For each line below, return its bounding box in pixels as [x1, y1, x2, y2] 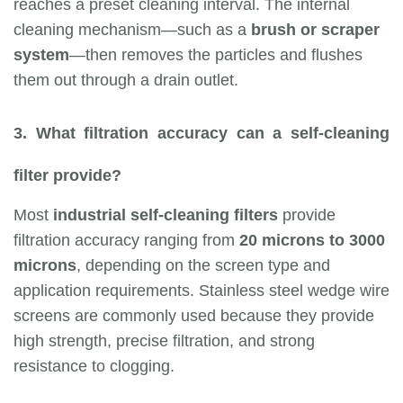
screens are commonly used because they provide [13, 307, 374, 326]
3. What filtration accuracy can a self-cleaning [13, 124, 390, 143]
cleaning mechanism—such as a [13, 21, 251, 40]
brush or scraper [251, 21, 380, 40]
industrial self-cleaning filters [53, 206, 278, 225]
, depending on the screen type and [76, 256, 330, 275]
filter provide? [13, 166, 121, 185]
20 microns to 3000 [239, 231, 385, 250]
